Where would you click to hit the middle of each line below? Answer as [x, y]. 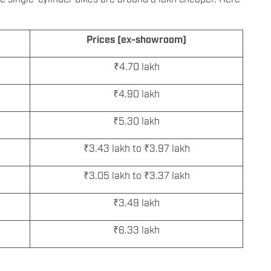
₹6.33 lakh [136, 230]
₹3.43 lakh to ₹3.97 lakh [136, 148]
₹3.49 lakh [136, 202]
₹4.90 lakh [136, 93]
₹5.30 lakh [136, 121]
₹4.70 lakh [136, 66]
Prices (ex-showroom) [136, 39]
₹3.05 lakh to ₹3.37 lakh [136, 175]
